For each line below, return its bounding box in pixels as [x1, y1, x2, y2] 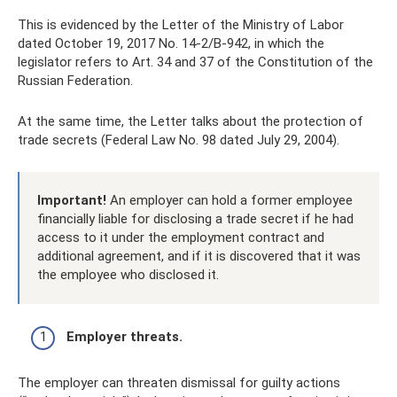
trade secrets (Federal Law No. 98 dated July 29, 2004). [18, 131, 339, 148]
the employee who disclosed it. [37, 266, 219, 283]
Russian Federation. [18, 72, 133, 89]
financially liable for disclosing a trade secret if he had [37, 210, 354, 227]
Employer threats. [66, 329, 183, 345]
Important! [37, 191, 106, 208]
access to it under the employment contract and [37, 229, 324, 245]
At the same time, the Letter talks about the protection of [18, 113, 363, 129]
